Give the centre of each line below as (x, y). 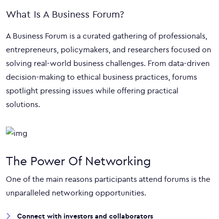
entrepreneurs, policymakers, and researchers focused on (109, 49)
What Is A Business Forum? (65, 14)
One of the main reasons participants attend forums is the (108, 179)
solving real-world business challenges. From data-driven (108, 63)
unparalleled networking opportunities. (76, 193)
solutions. (23, 104)
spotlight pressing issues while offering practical (92, 90)
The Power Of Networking (78, 161)
